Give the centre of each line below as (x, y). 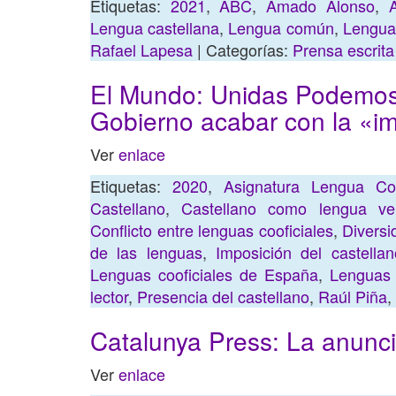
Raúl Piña (353, 296)
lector (109, 296)
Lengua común (281, 27)
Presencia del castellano (223, 296)
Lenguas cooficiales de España (205, 274)
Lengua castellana (155, 27)
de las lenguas (146, 252)
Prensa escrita (343, 49)
